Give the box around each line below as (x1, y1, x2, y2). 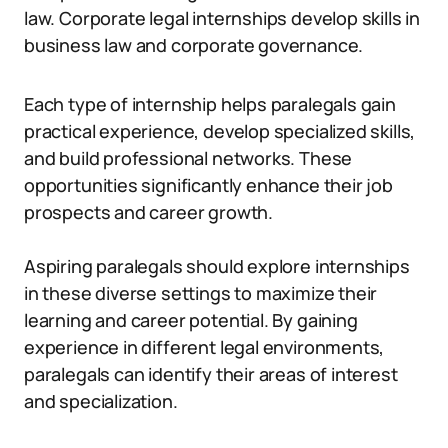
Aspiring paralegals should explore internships (24, 254, 410, 278)
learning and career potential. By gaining (24, 308, 358, 332)
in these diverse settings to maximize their (24, 281, 378, 305)
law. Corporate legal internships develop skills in (24, 6, 421, 30)
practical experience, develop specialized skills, (24, 119, 416, 143)
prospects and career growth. (24, 200, 273, 224)
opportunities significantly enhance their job (24, 173, 393, 197)
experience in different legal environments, (24, 335, 385, 359)
